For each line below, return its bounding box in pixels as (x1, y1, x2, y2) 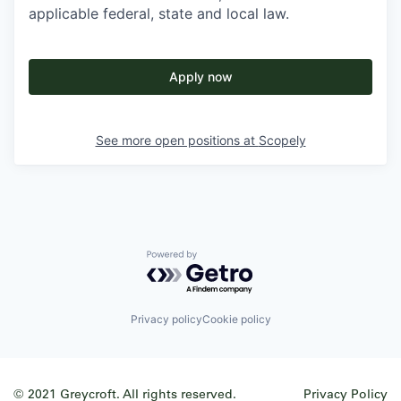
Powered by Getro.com (146, 250, 303, 269)
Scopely (258, 132, 306, 148)
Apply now (168, 69, 233, 84)
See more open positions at (95, 132, 259, 148)
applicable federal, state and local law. (29, 4, 289, 22)
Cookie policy (201, 312, 271, 326)
